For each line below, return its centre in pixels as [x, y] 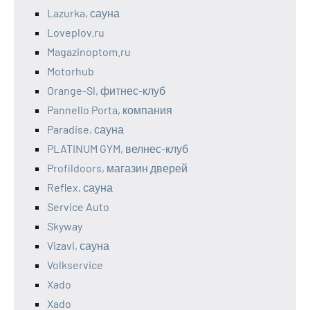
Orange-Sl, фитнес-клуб [106, 91]
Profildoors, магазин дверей [117, 168]
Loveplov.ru [76, 33]
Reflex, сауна [80, 188]
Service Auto [78, 207]
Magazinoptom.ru [89, 52]
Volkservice [75, 265]
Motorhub [71, 71]
